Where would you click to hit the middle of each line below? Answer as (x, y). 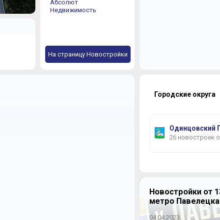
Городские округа (185, 94)
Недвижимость (73, 10)
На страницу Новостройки (88, 54)
